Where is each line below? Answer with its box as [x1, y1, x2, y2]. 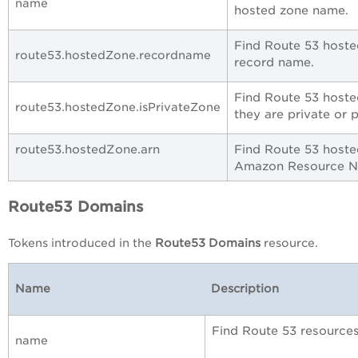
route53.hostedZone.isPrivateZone [15, 100, 221, 113]
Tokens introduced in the [8, 236, 152, 249]
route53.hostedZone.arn [15, 141, 160, 156]
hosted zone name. [234, 2, 348, 17]
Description [211, 281, 279, 295]
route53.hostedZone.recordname [15, 48, 211, 62]
